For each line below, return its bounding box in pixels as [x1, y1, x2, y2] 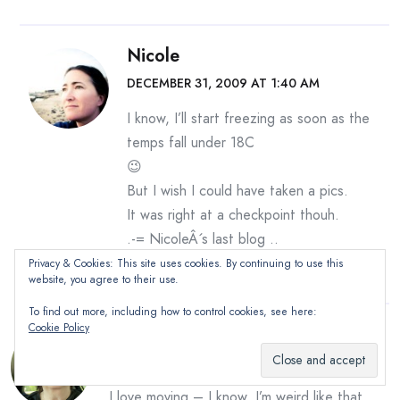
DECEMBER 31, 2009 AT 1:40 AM [127, 74, 320, 92]
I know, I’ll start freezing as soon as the [127, 108, 370, 129]
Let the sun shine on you [127, 253, 287, 273]
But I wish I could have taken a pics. [127, 180, 348, 201]
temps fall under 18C [127, 132, 254, 153]
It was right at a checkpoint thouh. [127, 204, 339, 225]
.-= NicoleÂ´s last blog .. [127, 229, 279, 249]
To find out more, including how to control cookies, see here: [29, 304, 317, 320]
